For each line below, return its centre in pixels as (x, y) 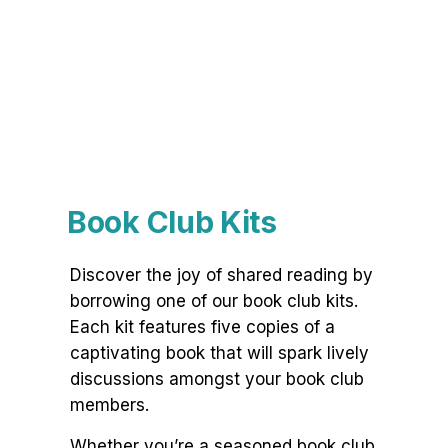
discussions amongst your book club (217, 379)
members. (109, 405)
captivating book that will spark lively (219, 353)
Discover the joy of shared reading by (221, 275)
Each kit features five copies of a (202, 327)
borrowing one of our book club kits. (214, 301)
